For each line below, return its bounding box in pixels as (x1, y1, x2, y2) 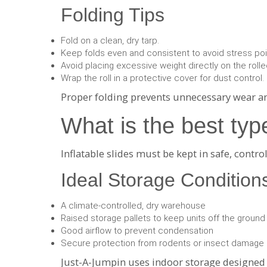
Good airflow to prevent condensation (61, 225, 213, 236)
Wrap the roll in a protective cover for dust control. (61, 72, 264, 83)
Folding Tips (61, 4, 164, 26)
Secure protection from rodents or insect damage (61, 237, 264, 249)
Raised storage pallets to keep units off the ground (61, 212, 265, 223)
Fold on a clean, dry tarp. (61, 35, 159, 46)
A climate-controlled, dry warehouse (61, 200, 206, 211)
